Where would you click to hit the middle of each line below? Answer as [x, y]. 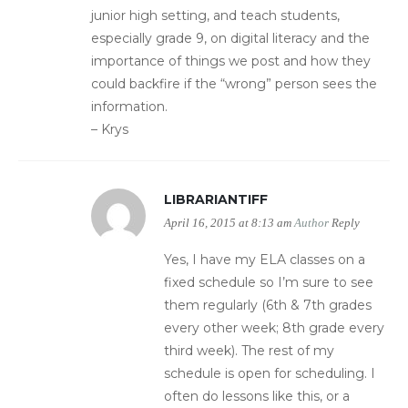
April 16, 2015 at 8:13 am [228, 224]
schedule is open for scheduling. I [270, 374]
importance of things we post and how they [231, 61]
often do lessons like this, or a [257, 397]
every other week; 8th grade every [274, 328]
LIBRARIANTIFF [216, 200]
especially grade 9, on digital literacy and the [230, 39]
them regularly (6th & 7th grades [268, 306]
